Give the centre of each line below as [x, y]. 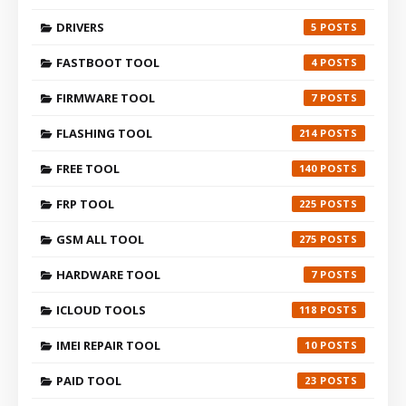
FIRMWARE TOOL [106, 97]
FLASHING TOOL [104, 133]
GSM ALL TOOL [100, 239]
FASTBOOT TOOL [108, 62]
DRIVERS [80, 27]
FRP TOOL [85, 203]
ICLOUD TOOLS [101, 309]
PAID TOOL [89, 380]
